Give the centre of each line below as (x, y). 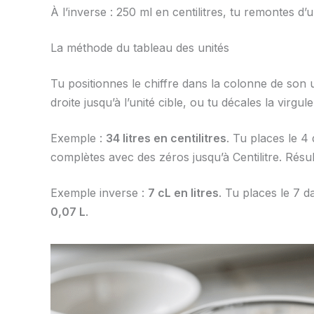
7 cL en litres (183, 193)
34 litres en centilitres (166, 138)
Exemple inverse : (99, 193)
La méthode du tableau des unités (140, 48)
